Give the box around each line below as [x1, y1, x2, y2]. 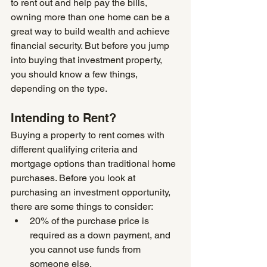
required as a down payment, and [30, 229, 173, 241]
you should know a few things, [11, 69, 140, 80]
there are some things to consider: [11, 201, 153, 212]
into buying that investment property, [11, 54, 164, 66]
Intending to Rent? [11, 111, 116, 125]
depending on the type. [11, 83, 107, 94]
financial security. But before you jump [11, 40, 172, 51]
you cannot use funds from [30, 244, 143, 255]
